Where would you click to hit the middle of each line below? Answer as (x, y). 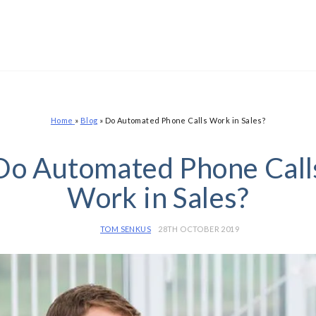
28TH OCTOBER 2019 (199, 229)
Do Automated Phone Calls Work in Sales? (185, 120)
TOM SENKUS (126, 229)
